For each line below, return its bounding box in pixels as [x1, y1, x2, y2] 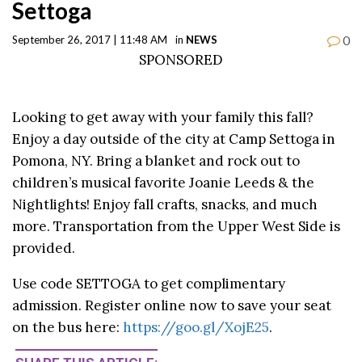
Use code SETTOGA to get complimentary [12, 275, 285, 293]
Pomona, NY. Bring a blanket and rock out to [12, 152, 300, 170]
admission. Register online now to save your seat [12, 297, 331, 315]
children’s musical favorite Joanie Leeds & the [12, 174, 314, 192]
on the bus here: [12, 318, 123, 337]
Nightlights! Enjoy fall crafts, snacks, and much [12, 196, 318, 214]
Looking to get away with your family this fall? [12, 108, 314, 127]
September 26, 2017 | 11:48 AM [12, 32, 167, 46]
